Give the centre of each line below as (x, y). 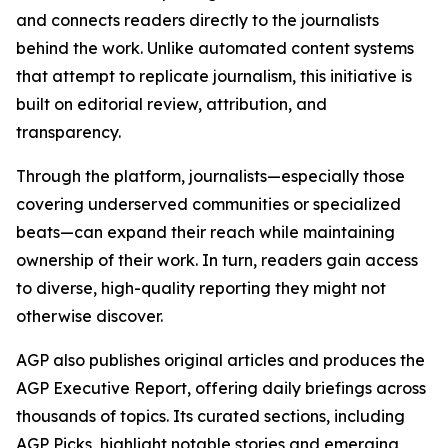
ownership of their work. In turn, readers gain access (217, 260)
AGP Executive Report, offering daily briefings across (221, 388)
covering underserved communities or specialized (208, 204)
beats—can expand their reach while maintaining (205, 232)
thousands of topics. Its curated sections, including (210, 416)
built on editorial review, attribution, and (171, 104)
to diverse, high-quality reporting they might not (201, 288)
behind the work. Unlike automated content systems (215, 48)
